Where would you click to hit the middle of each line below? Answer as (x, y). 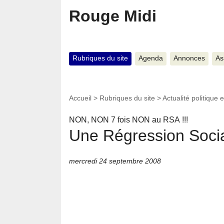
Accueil (80, 98)
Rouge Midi (113, 16)
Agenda (150, 58)
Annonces (189, 58)
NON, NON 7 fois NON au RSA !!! (128, 120)
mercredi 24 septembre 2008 (115, 161)
